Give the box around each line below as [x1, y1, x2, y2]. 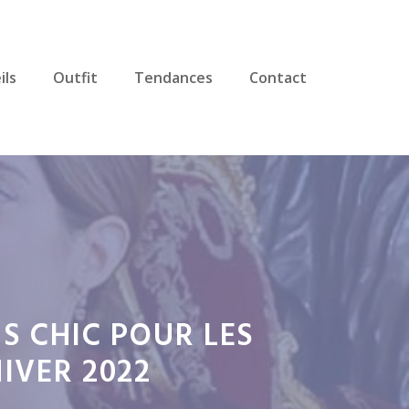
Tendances [134, 68, 213, 88]
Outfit [53, 68, 98, 88]
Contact [249, 68, 307, 88]
